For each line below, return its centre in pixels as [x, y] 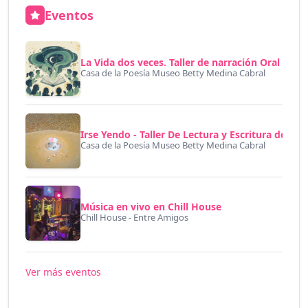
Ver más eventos [63, 272]
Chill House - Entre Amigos [134, 217]
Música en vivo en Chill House [151, 206]
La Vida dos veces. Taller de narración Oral [180, 62]
